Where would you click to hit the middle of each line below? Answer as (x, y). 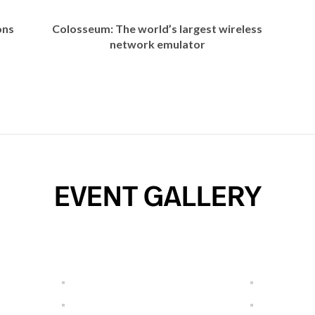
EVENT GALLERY (157, 197)
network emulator (157, 44)
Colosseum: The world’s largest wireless (157, 28)
